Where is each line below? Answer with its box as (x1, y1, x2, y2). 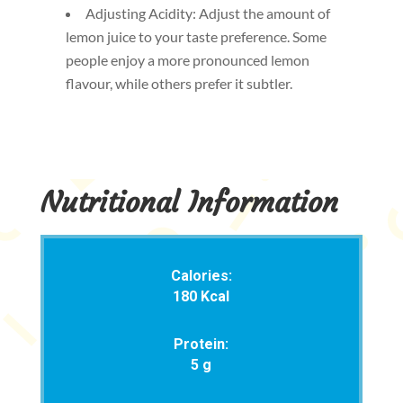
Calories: (170, 267, 232, 284)
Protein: (174, 336, 229, 353)
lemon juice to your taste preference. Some (65, 28, 327, 45)
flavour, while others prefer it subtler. (65, 75, 292, 92)
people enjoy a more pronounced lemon (65, 51, 309, 68)
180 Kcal (173, 288, 230, 305)
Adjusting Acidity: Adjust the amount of (85, 4, 330, 22)
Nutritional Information (40, 184, 338, 220)
